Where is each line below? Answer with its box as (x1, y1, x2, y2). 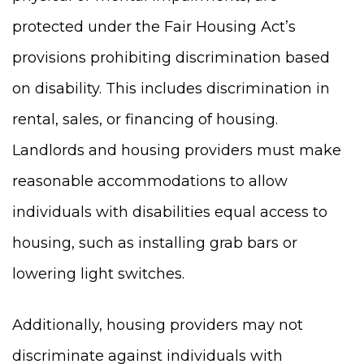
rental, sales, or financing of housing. (12, 110, 278, 128)
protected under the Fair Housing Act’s (12, 18, 296, 36)
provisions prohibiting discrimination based (12, 49, 330, 67)
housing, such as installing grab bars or (12, 234, 297, 252)
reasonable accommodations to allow (12, 172, 288, 190)
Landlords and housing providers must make (12, 141, 341, 159)
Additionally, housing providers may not (12, 316, 303, 334)
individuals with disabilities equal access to (12, 203, 327, 221)
